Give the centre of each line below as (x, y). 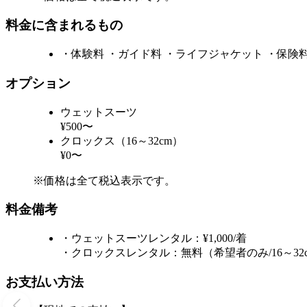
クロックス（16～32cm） (122, 140)
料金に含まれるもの (64, 25)
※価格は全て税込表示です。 (104, 180)
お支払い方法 (45, 282)
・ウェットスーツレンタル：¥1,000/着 (153, 238)
